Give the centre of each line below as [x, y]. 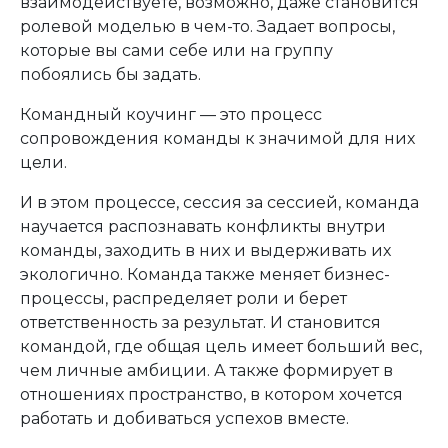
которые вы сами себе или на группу [176, 50]
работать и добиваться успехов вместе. [184, 418]
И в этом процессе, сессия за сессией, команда [219, 202]
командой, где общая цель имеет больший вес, [221, 346]
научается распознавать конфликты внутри [203, 226]
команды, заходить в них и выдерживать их [205, 250]
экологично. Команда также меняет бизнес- [205, 274]
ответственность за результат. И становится [200, 322]
